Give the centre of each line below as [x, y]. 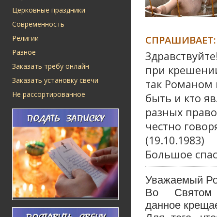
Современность [38, 24]
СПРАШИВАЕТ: [181, 40]
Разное [24, 52]
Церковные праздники [49, 10]
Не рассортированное [49, 94]
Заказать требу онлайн [51, 66]
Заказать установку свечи [55, 80]
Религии [25, 38]
